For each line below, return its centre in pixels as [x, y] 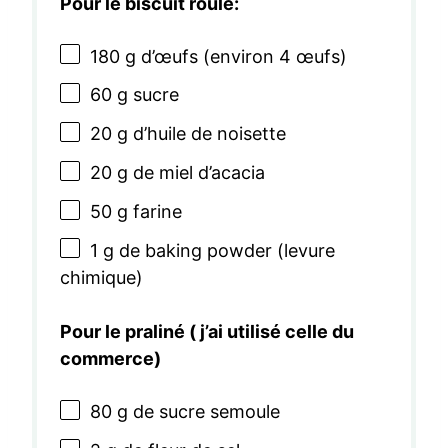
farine [154, 211]
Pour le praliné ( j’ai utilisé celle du [207, 332]
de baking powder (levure [224, 250]
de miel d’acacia [196, 173]
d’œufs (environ [207, 56]
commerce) [110, 359]
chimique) [101, 278]
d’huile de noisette [206, 134]
